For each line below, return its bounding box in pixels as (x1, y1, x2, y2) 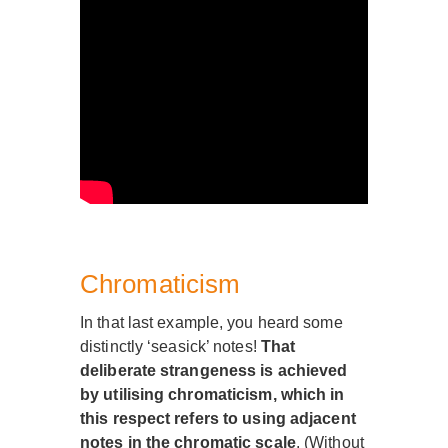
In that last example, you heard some (80, 314, 343, 332)
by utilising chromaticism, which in (80, 386, 345, 404)
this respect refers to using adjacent (80, 410, 356, 428)
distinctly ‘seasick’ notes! (80, 338, 257, 356)
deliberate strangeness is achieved (80, 362, 348, 380)
